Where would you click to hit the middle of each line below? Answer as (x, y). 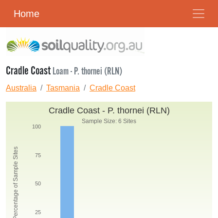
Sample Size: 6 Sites (109, 121)
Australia (21, 88)
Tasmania (63, 88)
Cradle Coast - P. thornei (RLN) (109, 110)
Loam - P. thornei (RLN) (87, 72)
